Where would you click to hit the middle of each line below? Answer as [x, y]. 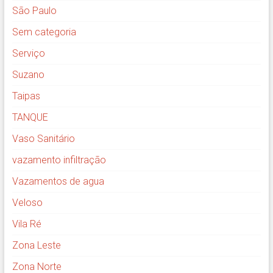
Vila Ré [27, 224]
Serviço [28, 54]
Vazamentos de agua [58, 182]
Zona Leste [36, 246]
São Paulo [34, 11]
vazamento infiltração [59, 160]
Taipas [26, 96]
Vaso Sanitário [43, 139]
